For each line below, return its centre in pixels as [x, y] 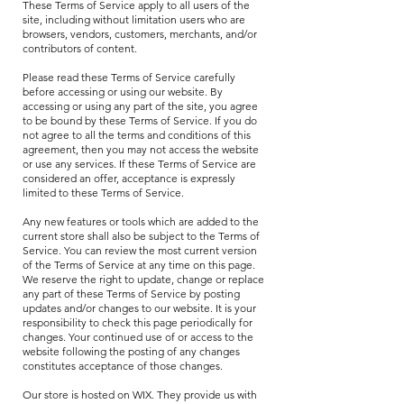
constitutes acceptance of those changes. [123, 366]
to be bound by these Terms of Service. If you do [140, 120]
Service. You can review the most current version [140, 250]
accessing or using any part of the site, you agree [140, 106]
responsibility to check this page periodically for [138, 322]
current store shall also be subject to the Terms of [141, 236]
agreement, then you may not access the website [141, 149]
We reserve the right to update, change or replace [143, 279]
